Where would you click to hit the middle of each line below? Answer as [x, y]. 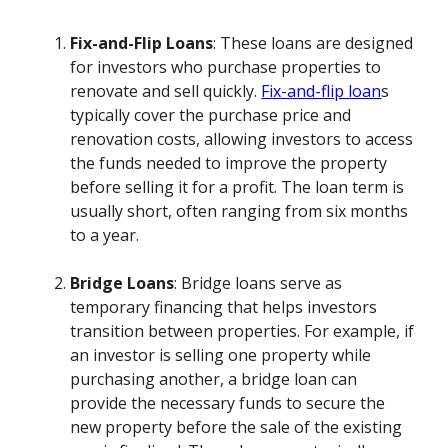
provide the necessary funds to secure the [228, 403]
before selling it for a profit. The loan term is [237, 187]
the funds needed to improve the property [229, 163]
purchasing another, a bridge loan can [214, 379]
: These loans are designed [313, 43]
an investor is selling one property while [221, 355]
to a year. [105, 235]
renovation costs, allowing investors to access [242, 139]
